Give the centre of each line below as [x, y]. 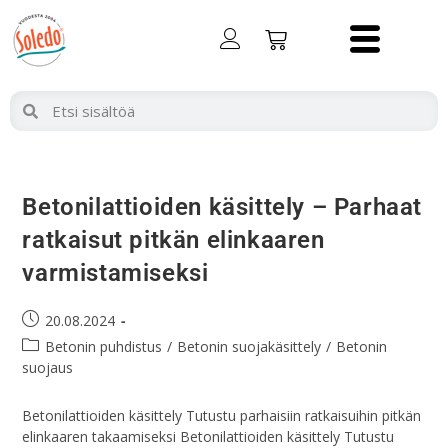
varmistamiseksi [115, 273]
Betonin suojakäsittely [249, 346]
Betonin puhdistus [104, 346]
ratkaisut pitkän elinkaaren [173, 240]
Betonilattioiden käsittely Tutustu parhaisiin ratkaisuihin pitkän [222, 415]
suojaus [48, 367]
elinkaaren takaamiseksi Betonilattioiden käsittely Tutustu [208, 436]
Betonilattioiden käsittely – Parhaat [222, 207]
